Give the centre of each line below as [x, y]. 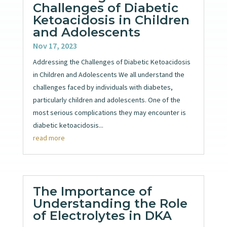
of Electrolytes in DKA [102, 216]
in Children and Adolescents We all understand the [108, 74]
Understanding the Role [110, 204]
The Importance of [92, 192]
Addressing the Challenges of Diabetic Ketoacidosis [111, 62]
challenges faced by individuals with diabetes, [103, 87]
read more [49, 138]
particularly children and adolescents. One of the [106, 100]
